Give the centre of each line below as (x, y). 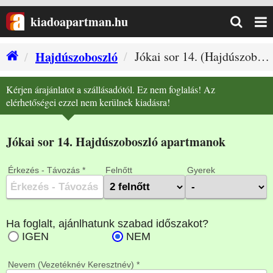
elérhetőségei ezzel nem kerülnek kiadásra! (88, 102)
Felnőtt (119, 170)
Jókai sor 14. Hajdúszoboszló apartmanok (116, 142)
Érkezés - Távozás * (47, 170)
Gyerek (201, 170)
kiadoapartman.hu (79, 22)
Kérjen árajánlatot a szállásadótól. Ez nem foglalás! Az (111, 89)
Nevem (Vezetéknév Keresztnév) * (74, 264)
